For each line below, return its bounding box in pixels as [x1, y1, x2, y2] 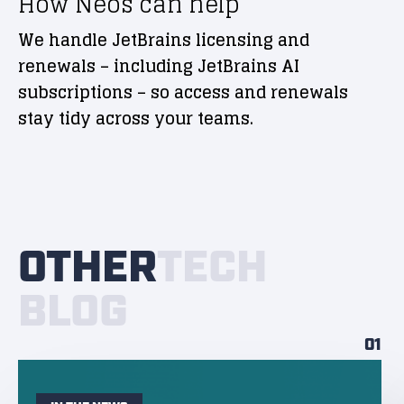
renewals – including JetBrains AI [18, 50, 299, 80]
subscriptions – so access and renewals [18, 77, 348, 106]
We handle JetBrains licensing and [18, 24, 309, 54]
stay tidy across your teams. [18, 103, 253, 133]
